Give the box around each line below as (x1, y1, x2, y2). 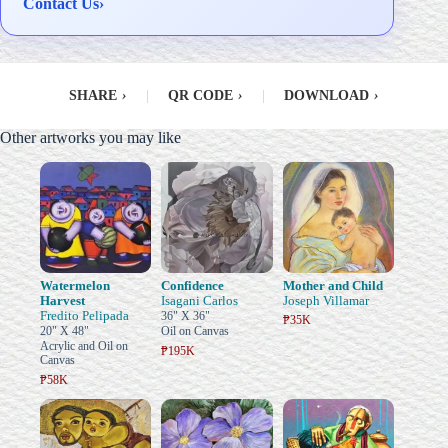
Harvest (40, 293, 85, 309)
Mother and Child (282, 278, 383, 294)
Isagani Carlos (161, 293, 239, 309)
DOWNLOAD (284, 88, 369, 104)
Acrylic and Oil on (40, 339, 128, 354)
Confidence (161, 278, 225, 294)
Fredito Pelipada (40, 308, 129, 324)
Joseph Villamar (282, 293, 369, 309)
